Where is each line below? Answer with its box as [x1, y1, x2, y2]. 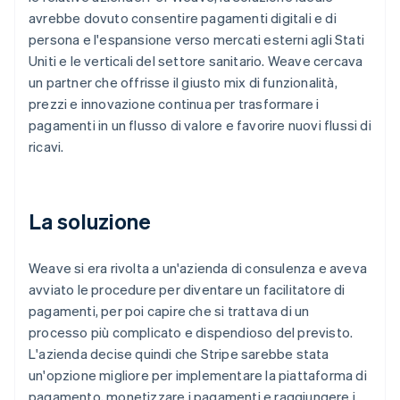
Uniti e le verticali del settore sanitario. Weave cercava [29, 51, 363, 70]
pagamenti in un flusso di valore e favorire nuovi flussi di [29, 115, 371, 134]
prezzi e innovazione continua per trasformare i [29, 94, 320, 112]
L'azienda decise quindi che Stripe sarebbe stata [29, 344, 329, 362]
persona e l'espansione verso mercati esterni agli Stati [29, 29, 365, 48]
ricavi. [29, 137, 64, 155]
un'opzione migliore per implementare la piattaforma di [29, 365, 367, 384]
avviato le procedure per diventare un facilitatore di [29, 279, 346, 298]
